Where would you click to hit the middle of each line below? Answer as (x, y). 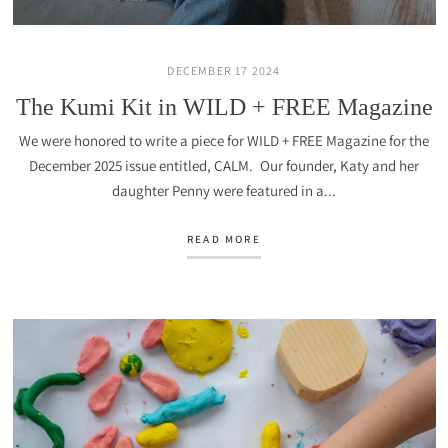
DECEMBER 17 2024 (224, 70)
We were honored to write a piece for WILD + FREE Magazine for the (224, 140)
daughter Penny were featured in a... (224, 190)
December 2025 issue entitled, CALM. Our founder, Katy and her (224, 165)
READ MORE (224, 239)
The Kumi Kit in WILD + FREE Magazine (224, 107)
